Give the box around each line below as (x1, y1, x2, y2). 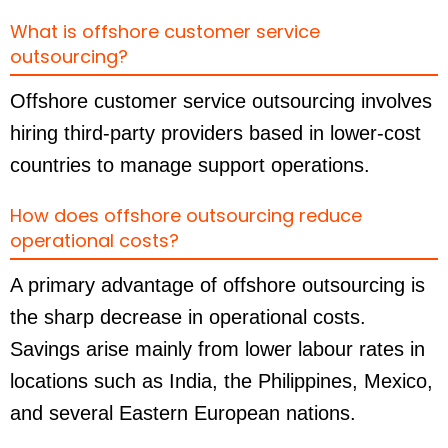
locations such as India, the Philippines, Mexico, (10, 370, 433, 393)
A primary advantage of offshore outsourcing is (10, 274, 425, 297)
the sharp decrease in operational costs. (10, 306, 366, 329)
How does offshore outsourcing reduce (10, 203, 362, 229)
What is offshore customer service (10, 19, 320, 45)
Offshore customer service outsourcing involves (10, 90, 432, 113)
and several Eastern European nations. (10, 402, 356, 425)
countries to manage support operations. (10, 154, 370, 177)
